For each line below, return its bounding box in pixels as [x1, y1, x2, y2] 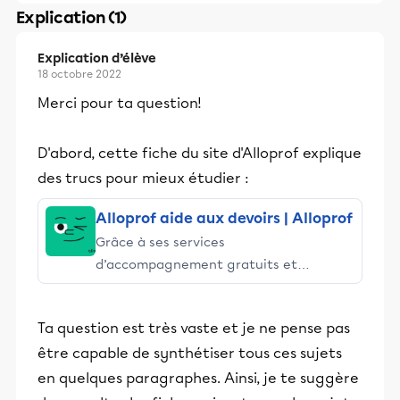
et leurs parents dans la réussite [96, 301, 303, 317]
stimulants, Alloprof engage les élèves [96, 279, 340, 295]
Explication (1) [16, 8, 127, 28]
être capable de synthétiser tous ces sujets [37, 345, 342, 362]
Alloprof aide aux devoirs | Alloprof [96, 210, 353, 227]
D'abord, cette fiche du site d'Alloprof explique [37, 145, 362, 162]
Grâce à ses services [96, 234, 225, 250]
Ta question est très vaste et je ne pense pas [37, 320, 350, 337]
